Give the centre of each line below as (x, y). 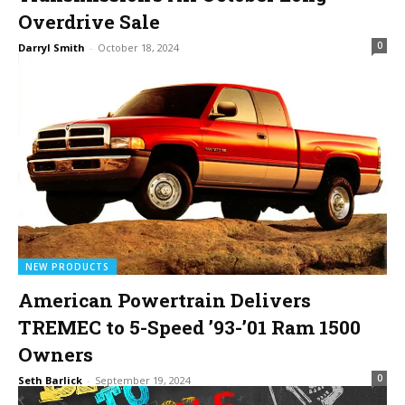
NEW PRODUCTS (67, 267)
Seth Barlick (50, 381)
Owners (56, 355)
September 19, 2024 (143, 381)
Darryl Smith (52, 48)
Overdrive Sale (89, 22)
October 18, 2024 (138, 48)
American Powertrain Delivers (165, 301)
